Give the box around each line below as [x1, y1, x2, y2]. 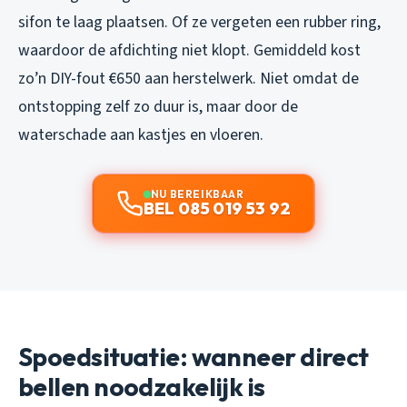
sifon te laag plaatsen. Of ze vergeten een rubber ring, [18, 10, 381, 34]
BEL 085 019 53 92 [143, 197, 292, 219]
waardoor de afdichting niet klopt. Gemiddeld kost [18, 38, 361, 62]
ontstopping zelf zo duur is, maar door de [18, 94, 298, 118]
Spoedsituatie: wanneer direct [18, 340, 369, 372]
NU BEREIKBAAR [150, 186, 244, 201]
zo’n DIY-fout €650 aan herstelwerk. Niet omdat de [18, 66, 359, 90]
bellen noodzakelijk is [18, 370, 265, 402]
